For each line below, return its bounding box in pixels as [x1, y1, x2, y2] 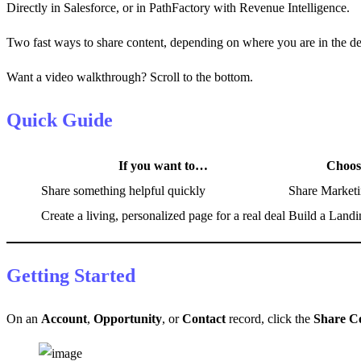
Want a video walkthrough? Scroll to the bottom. [6, 70, 253, 85]
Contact [182, 311, 226, 326]
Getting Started [6, 265, 135, 286]
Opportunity [93, 311, 162, 326]
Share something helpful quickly [41, 184, 205, 198]
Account [41, 311, 87, 326]
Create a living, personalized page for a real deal [41, 209, 285, 223]
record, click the [226, 311, 313, 326]
